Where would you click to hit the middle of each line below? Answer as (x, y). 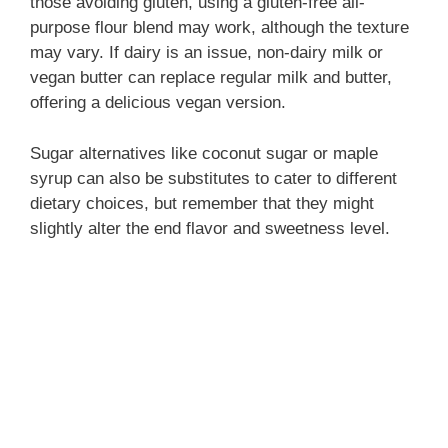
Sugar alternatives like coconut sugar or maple (204, 153)
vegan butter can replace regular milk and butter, (211, 77)
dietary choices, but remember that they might (202, 203)
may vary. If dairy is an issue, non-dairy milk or (206, 52)
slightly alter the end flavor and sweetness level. (210, 228)
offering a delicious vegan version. (158, 102)
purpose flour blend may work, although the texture (219, 27)
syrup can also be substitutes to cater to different (213, 178)
